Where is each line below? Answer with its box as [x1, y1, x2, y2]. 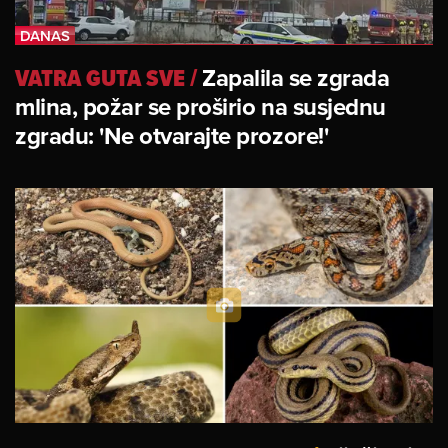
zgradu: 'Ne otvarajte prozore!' [15, 117, 329, 153]
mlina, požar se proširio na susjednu [15, 88, 386, 124]
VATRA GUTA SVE [15, 59, 185, 95]
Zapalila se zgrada [202, 59, 390, 95]
